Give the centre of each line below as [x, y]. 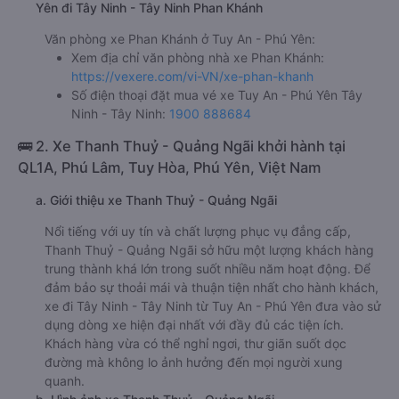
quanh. [65, 381]
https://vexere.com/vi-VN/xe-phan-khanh [192, 77]
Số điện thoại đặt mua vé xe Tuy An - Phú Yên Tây [217, 95]
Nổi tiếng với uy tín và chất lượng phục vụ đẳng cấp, [198, 232]
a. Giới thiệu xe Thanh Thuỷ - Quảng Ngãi [156, 200]
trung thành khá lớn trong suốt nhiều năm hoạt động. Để [208, 269]
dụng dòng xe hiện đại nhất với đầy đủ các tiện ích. [194, 325]
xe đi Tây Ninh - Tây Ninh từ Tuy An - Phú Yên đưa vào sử [213, 306]
